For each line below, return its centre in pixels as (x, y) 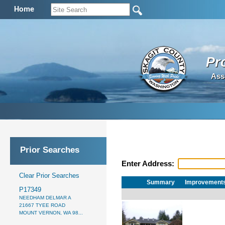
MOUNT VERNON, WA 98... (51, 212)
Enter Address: (149, 164)
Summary (161, 182)
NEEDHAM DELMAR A (45, 197)
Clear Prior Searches (49, 175)
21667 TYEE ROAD (42, 205)
